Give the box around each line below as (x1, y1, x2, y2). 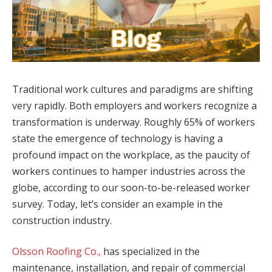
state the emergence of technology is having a (12, 131, 223, 145)
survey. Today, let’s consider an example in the (12, 197, 223, 211)
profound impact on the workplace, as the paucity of (12, 148, 250, 161)
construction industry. (12, 213, 112, 227)
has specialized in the (101, 245, 200, 259)
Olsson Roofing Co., (12, 245, 101, 259)
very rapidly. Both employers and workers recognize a (12, 98, 257, 112)
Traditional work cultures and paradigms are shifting (12, 82, 253, 96)
